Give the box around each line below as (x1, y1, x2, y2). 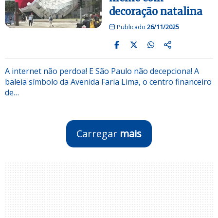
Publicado (115, 22, 147, 31)
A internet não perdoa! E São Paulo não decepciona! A (5, 65, 199, 76)
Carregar (76, 127, 120, 140)
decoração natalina (109, 5, 202, 18)
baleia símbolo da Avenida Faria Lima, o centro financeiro (5, 76, 212, 87)
